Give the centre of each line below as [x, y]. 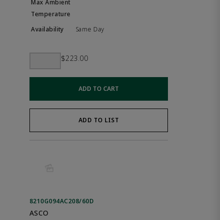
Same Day [90, 29]
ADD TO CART [99, 89]
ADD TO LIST [99, 120]
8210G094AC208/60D [62, 201]
